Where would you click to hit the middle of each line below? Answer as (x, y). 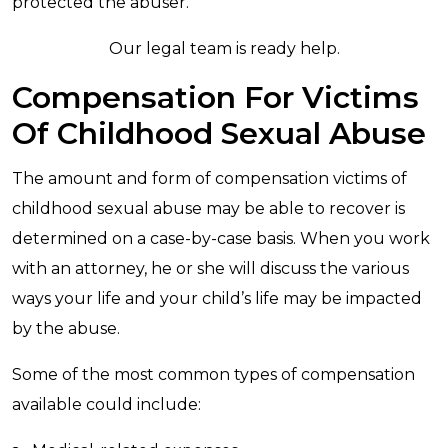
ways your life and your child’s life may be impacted (217, 298)
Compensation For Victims (215, 97)
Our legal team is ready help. (224, 48)
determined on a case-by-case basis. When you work (221, 238)
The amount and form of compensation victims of (209, 178)
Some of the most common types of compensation (213, 374)
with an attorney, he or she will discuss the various (210, 268)
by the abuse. (66, 328)
